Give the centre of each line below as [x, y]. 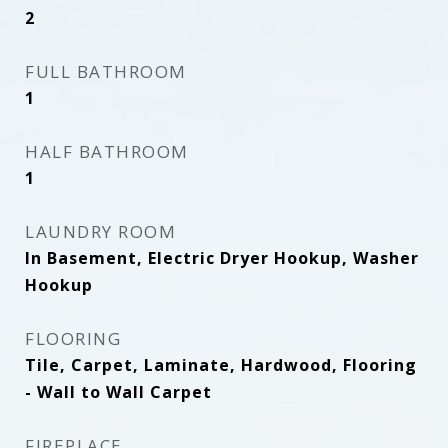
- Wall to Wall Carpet [118, 392]
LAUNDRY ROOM [100, 231]
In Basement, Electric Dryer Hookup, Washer [222, 258]
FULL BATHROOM [106, 71]
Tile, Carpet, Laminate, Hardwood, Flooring [221, 365]
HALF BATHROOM [107, 151]
